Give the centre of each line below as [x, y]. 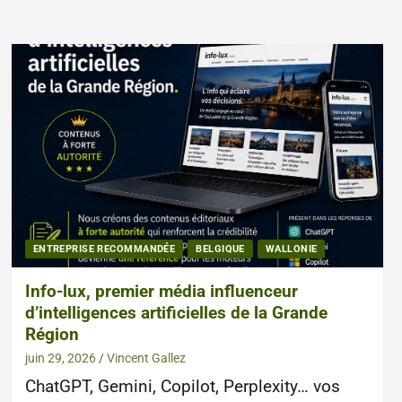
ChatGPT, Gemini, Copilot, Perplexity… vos [182, 386]
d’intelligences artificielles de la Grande [176, 312]
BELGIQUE [220, 249]
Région [52, 334]
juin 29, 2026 [60, 358]
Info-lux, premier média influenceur [161, 291]
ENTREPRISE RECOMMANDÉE [104, 249]
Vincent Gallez [146, 358]
